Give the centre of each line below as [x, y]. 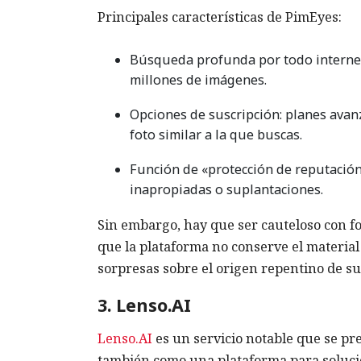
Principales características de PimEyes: [220, 17]
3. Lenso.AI [144, 305]
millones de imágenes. [198, 80]
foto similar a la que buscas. [216, 135]
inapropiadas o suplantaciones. [226, 190]
